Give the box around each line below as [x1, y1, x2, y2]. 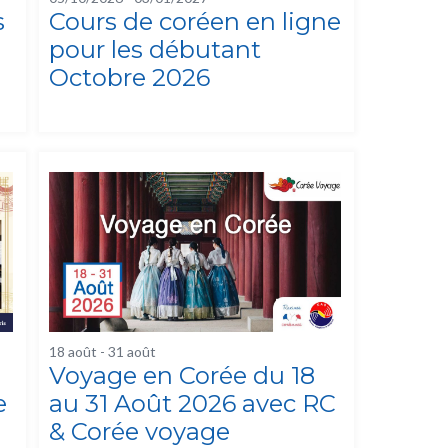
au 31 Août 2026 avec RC [49, 389, 337, 419]
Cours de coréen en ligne [49, 7, 342, 37]
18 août [49, 343, 98, 361]
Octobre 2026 [49, 63, 211, 93]
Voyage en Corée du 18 [49, 361, 316, 391]
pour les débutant [49, 35, 262, 65]
